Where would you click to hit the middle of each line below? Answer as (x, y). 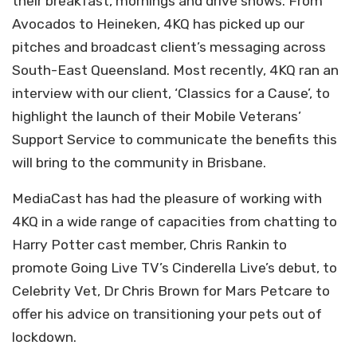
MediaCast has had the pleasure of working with (167, 198)
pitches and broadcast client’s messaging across (169, 47)
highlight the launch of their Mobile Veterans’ (157, 116)
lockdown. (44, 337)
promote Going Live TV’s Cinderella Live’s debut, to (175, 268)
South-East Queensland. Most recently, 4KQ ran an (175, 70)
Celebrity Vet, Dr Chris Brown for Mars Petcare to (171, 291)
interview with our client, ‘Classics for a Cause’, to (171, 93)
